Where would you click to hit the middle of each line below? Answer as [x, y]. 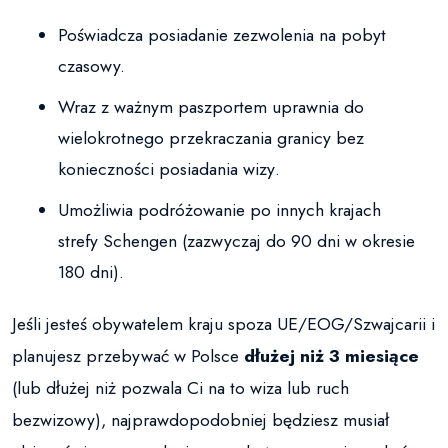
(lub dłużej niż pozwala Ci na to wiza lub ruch [180, 388]
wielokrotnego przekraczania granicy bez [211, 138]
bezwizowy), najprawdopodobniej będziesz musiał [200, 420]
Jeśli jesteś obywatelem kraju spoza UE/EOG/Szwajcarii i [223, 324]
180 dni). [91, 272]
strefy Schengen [118, 241]
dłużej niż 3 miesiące [331, 356]
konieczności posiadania [151, 169]
